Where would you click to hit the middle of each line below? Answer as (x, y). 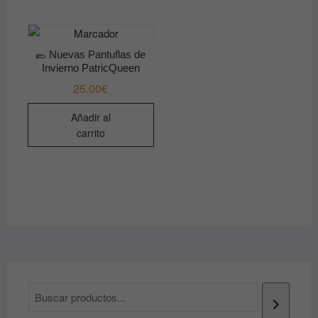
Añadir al (91, 117)
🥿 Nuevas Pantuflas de (91, 55)
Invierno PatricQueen (91, 68)
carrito (91, 133)
